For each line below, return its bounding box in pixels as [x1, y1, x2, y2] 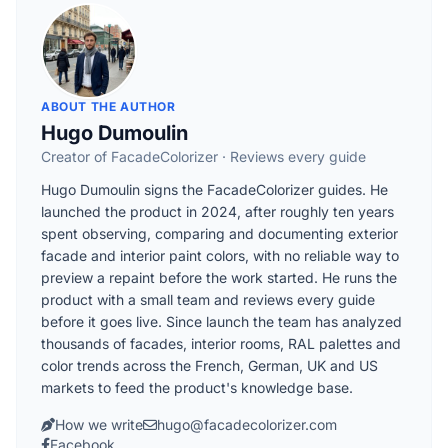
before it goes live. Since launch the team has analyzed [41, 312, 402, 330]
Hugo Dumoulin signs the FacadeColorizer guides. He [41, 180, 388, 198]
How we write [55, 415, 143, 433]
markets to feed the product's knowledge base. [41, 378, 353, 396]
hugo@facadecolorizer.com [157, 415, 337, 433]
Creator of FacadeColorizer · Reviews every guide [41, 147, 366, 165]
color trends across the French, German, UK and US [41, 356, 378, 374]
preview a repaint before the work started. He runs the [41, 268, 397, 286]
